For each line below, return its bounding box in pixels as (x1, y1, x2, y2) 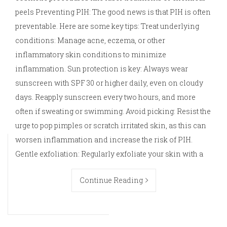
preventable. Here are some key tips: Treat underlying (15, 21, 199, 31)
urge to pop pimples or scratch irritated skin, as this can (15, 121, 206, 131)
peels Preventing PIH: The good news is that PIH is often (15, 7, 211, 17)
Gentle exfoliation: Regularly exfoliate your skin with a (15, 149, 203, 159)
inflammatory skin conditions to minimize (15, 50, 166, 60)
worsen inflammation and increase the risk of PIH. (15, 135, 193, 145)
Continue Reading (79, 175, 143, 185)
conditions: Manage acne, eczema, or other (15, 35, 165, 46)
